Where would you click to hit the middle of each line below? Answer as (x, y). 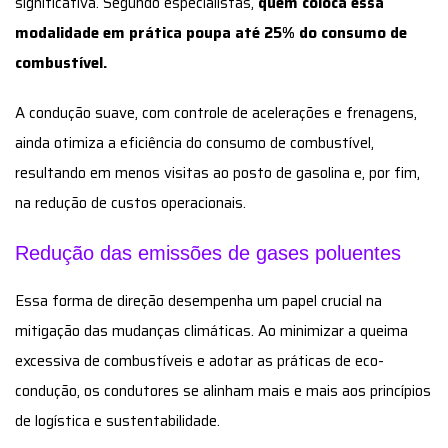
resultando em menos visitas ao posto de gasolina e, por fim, (217, 172)
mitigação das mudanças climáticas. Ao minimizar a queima (211, 330)
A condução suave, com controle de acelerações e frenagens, (216, 112)
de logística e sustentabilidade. (117, 420)
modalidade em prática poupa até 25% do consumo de (211, 32)
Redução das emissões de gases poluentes (208, 252)
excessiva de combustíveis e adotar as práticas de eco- (199, 360)
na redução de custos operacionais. (130, 202)
